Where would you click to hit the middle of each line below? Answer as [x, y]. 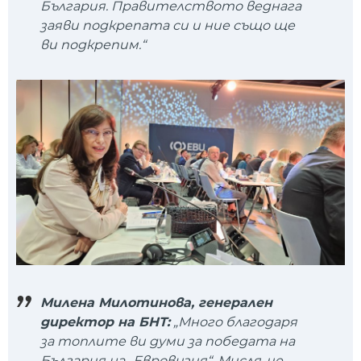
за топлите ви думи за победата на [168, 342]
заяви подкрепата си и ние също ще [168, 25]
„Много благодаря [234, 322]
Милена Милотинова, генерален [156, 303]
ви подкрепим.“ [93, 44]
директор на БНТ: [105, 322]
